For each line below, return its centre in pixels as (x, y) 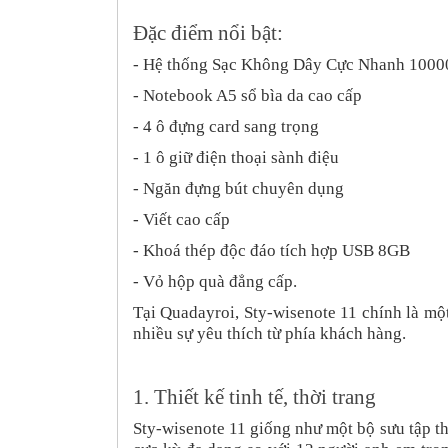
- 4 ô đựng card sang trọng (226, 126)
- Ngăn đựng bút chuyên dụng (238, 188)
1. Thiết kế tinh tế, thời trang (254, 396)
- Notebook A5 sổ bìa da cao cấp (247, 95)
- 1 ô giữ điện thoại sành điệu (236, 157)
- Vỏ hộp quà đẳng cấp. (215, 281)
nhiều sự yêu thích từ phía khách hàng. (269, 333)
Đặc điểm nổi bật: (208, 32)
